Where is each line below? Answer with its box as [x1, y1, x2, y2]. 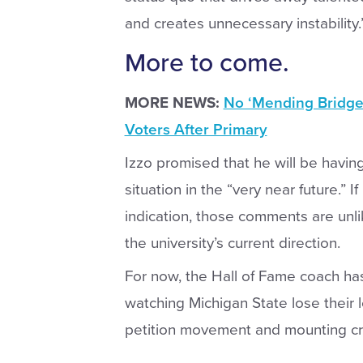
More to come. [124, 48, 289, 79]
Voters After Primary [124, 120, 267, 139]
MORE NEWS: [124, 93, 220, 112]
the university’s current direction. [124, 233, 340, 252]
